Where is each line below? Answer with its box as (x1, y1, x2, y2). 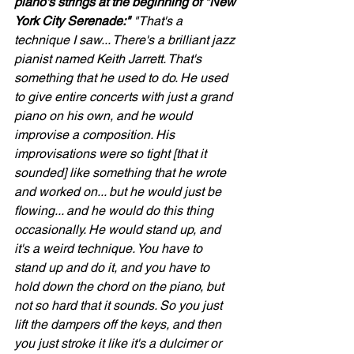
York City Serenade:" (14, 13, 130, 28)
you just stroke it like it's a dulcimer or (14, 336, 224, 351)
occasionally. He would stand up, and (14, 222, 224, 237)
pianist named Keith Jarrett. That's (14, 51, 205, 66)
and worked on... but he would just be (14, 184, 224, 199)
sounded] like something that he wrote (14, 165, 229, 180)
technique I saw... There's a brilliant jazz (14, 32, 238, 47)
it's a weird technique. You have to (14, 241, 205, 256)
